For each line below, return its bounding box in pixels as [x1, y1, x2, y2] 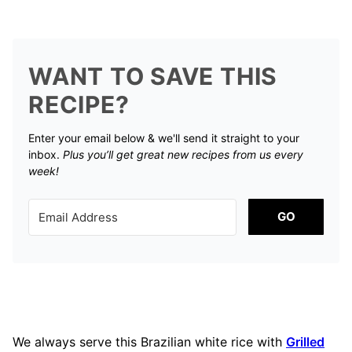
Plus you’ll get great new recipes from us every [63, 147, 303, 161]
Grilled [286, 333, 324, 350]
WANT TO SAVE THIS [28, 61, 278, 90]
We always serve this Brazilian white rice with [13, 333, 286, 350]
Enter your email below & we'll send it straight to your [28, 130, 299, 145]
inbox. [28, 147, 63, 161]
